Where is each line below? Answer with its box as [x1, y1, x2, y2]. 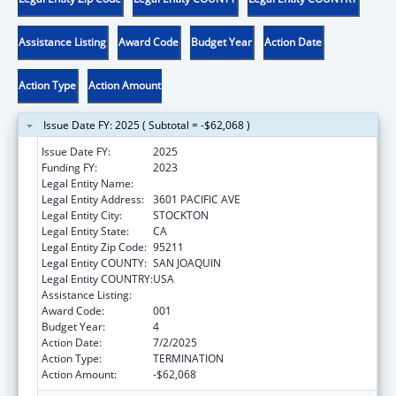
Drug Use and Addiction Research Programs [153, 286, 369, 302]
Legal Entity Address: [42, 191, 144, 207]
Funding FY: [42, 159, 97, 175]
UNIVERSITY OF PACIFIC [153, 175, 268, 191]
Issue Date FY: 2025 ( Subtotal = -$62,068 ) [43, 117, 250, 133]
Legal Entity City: [42, 207, 122, 223]
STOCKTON [153, 207, 209, 223]
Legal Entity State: [42, 223, 129, 239]
